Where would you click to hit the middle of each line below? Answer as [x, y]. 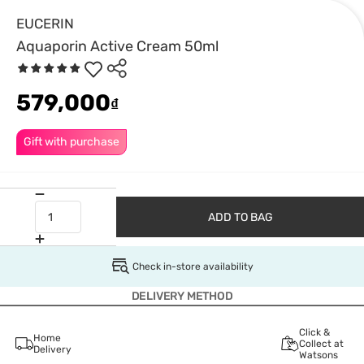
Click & [314, 332]
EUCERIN [45, 24]
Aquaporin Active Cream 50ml [117, 46]
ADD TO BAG [240, 217]
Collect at [321, 344]
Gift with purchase [71, 142]
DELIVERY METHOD [182, 296]
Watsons [318, 355]
